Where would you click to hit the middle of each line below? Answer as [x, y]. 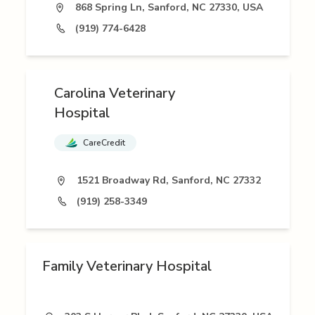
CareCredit [104, 143]
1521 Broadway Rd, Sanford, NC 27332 [169, 181]
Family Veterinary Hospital [127, 266]
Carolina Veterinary [115, 94]
